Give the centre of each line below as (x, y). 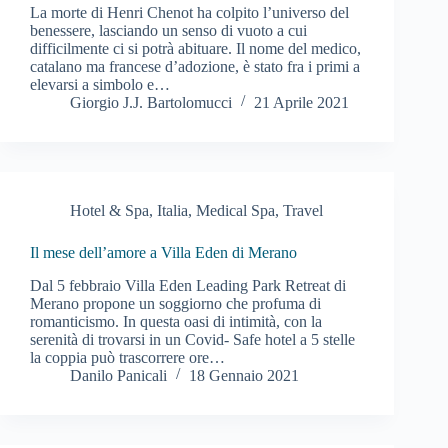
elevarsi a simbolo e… (100, 84)
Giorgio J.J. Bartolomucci (151, 102)
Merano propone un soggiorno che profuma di (175, 303)
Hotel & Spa (109, 210)
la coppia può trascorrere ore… (127, 357)
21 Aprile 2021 (301, 102)
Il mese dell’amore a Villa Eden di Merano (163, 252)
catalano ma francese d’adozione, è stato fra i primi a (195, 66)
